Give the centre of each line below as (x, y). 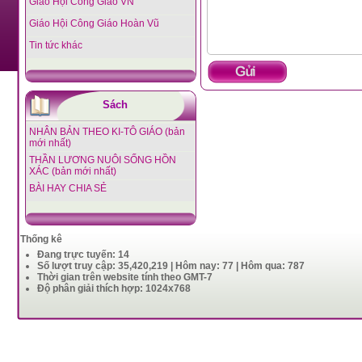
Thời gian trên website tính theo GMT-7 (125, 277)
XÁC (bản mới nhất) (72, 171)
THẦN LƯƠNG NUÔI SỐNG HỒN (102, 160)
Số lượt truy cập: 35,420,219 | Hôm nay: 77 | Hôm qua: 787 (171, 266)
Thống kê (41, 239)
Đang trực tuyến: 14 (83, 255)
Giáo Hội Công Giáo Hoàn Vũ (94, 23)
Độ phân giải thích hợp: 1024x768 (114, 288)
